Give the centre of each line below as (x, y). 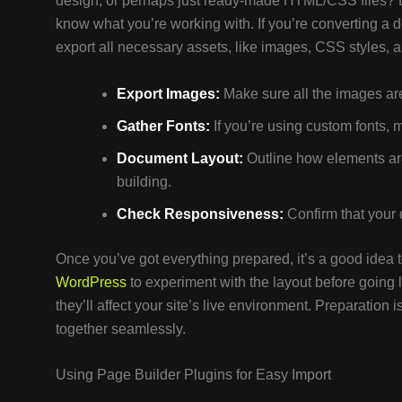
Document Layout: (180, 158)
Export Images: (168, 93)
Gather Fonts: (163, 126)
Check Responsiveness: (200, 214)
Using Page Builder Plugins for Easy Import (193, 375)
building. (144, 181)
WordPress (91, 282)
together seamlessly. (121, 328)
